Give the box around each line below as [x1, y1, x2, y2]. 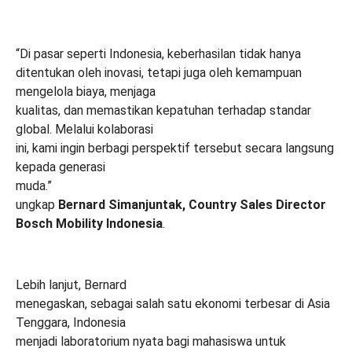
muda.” [16, 178, 52, 193]
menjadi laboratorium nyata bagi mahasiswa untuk [16, 333, 286, 349]
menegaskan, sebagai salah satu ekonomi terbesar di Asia [16, 295, 330, 311]
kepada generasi [16, 159, 105, 174]
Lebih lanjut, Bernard [16, 277, 126, 292]
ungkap [16, 196, 58, 212]
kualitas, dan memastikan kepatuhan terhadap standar [16, 102, 311, 118]
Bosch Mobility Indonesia [16, 215, 163, 231]
